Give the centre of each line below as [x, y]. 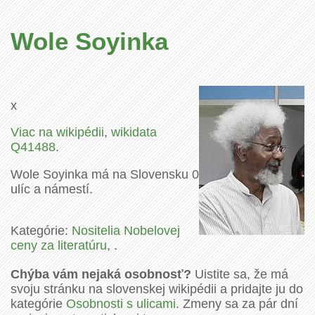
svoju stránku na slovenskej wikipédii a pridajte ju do [157, 289]
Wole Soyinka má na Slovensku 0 [105, 174]
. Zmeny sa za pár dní [237, 303]
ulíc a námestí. [52, 189]
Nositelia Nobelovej [126, 230]
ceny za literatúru [59, 245]
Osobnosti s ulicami [121, 303]
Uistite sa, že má [240, 274]
